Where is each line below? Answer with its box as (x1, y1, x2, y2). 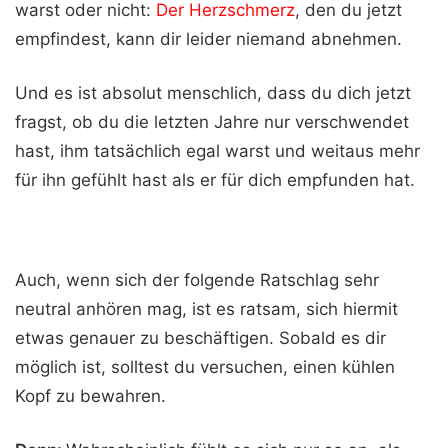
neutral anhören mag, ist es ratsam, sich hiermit (15, 298, 398, 319)
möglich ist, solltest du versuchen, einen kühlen (15, 356, 395, 377)
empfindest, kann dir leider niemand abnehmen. (15, 28, 402, 49)
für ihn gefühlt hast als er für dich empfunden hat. (15, 169, 415, 190)
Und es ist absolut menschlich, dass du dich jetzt (15, 82, 411, 103)
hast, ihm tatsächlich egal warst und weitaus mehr (15, 140, 420, 161)
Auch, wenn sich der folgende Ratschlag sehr (15, 269, 379, 290)
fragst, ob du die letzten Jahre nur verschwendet (15, 111, 409, 132)
